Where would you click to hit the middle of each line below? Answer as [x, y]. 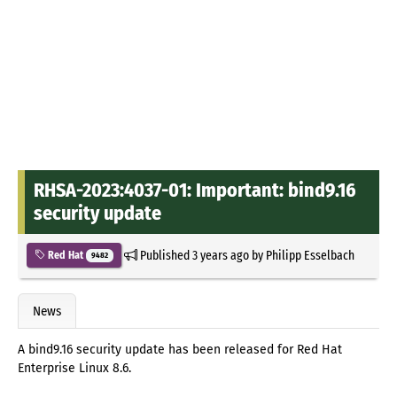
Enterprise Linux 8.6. [74, 369]
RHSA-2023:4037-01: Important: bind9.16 [195, 190]
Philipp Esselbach [310, 255]
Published [164, 255]
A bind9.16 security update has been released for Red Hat [180, 350]
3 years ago [220, 255]
